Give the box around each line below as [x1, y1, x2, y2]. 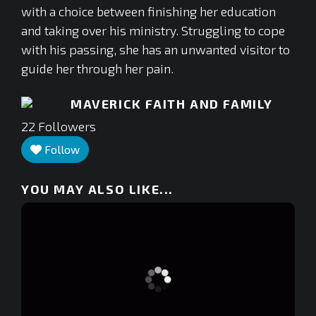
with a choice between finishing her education [21, 4, 276, 20]
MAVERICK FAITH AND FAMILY [71, 96, 273, 112]
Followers [35, 119, 96, 135]
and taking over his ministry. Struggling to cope [21, 23, 285, 39]
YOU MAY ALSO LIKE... [21, 181, 174, 197]
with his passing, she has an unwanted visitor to [21, 42, 290, 58]
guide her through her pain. [21, 61, 174, 77]
